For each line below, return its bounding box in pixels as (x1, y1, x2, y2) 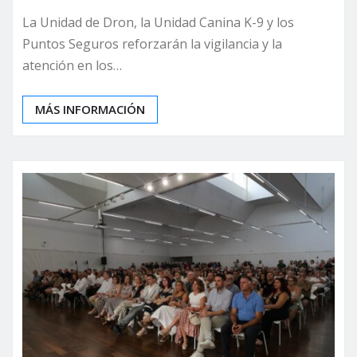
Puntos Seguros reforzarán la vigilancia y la (22, 34, 282, 53)
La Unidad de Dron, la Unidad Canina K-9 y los (22, 13, 294, 31)
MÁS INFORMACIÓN (35, 100, 145, 117)
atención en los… (22, 56, 122, 74)
